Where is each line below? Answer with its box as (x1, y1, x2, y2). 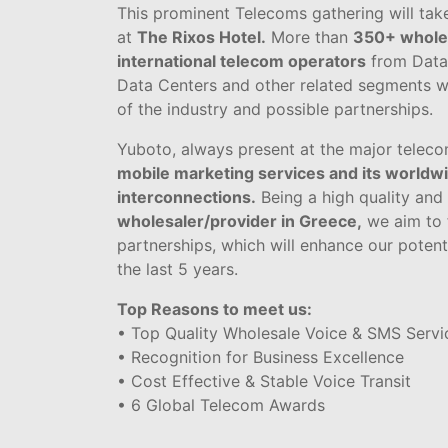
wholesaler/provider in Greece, (117, 211, 362, 231)
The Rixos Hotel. (137, 27, 266, 47)
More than (266, 27, 353, 47)
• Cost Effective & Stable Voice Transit (117, 371, 411, 391)
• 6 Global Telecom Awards (117, 395, 325, 415)
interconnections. (117, 187, 256, 207)
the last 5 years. (117, 259, 238, 279)
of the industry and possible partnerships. (117, 99, 433, 119)
